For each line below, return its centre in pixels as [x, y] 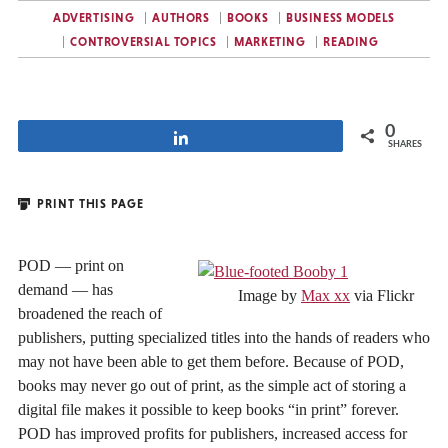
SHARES [405, 144]
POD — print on [71, 265]
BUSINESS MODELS [341, 18]
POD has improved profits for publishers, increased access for [212, 433]
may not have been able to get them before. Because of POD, [211, 361]
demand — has [65, 289]
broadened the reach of [90, 313]
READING [351, 42]
